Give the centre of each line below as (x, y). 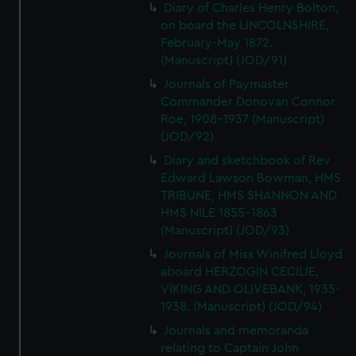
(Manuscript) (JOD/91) (224, 60)
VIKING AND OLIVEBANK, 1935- (251, 289)
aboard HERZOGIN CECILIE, (240, 272)
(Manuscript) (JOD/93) (225, 230)
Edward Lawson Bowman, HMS (251, 178)
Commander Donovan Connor (248, 102)
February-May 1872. (217, 43)
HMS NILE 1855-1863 (219, 213)
